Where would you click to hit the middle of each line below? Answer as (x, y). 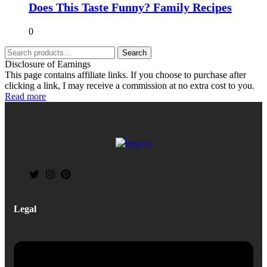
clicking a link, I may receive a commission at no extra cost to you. (130, 85)
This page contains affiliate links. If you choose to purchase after (125, 74)
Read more (25, 96)
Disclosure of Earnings (48, 64)
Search (134, 52)
